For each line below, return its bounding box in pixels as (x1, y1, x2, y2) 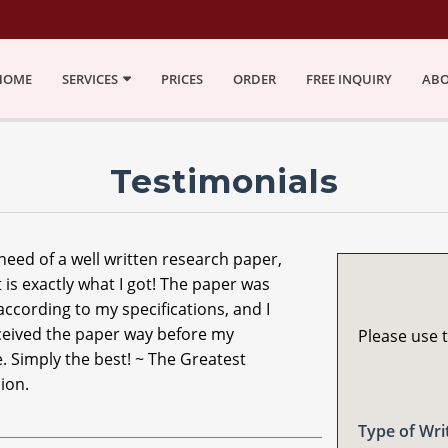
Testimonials (109, 161, 339, 201)
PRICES (161, 70, 203, 88)
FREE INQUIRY (306, 70, 392, 88)
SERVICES (62, 70, 118, 88)
